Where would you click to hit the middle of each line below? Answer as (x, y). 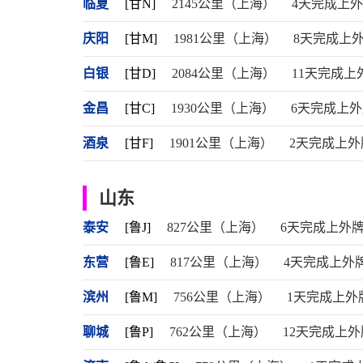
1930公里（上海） (223, 108)
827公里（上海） (216, 227)
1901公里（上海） (221, 143)
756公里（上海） (222, 297)
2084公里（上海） (224, 73)
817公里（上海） (219, 262)
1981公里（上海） (225, 38)
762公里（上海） (218, 332)
